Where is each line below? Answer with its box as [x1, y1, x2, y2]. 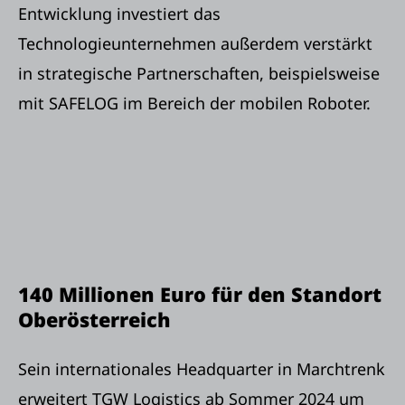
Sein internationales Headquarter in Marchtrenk [18, 358, 385, 381]
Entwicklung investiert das [18, 3, 221, 25]
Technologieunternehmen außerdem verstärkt [18, 33, 372, 55]
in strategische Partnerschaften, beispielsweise [18, 62, 380, 85]
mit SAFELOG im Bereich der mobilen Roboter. [18, 92, 375, 115]
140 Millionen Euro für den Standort [18, 281, 381, 308]
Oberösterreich [18, 306, 171, 334]
